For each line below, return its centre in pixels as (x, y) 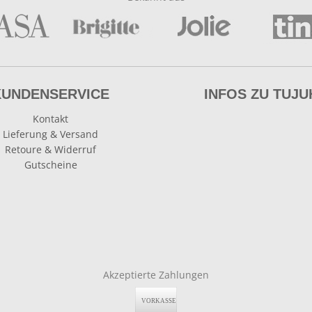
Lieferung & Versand (51, 134)
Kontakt (51, 119)
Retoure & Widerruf (51, 149)
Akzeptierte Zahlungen (156, 275)
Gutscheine (50, 165)
